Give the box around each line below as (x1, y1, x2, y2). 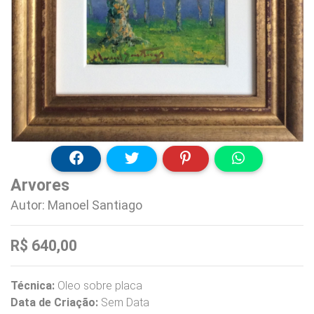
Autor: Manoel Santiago (11, 198, 142, 213)
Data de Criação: (11, 296, 98, 310)
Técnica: (11, 279, 55, 293)
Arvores (11, 175, 69, 196)
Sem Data (98, 296, 149, 310)
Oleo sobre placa (55, 279, 142, 293)
